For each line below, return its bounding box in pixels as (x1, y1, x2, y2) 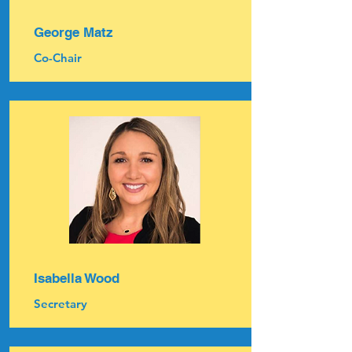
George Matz (34, 24, 113, 40)
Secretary (34, 296, 87, 311)
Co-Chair (34, 50, 82, 65)
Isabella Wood (34, 270, 119, 286)
